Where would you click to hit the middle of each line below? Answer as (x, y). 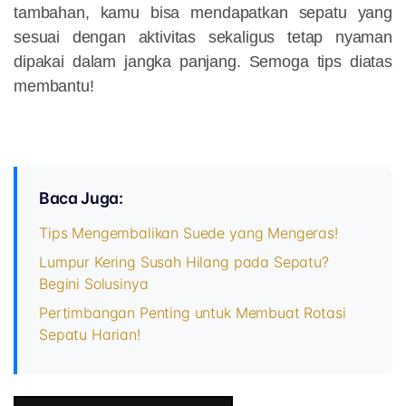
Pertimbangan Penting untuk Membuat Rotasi (193, 313)
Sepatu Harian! (90, 335)
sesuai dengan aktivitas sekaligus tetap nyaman (203, 38)
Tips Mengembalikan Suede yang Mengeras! (188, 233)
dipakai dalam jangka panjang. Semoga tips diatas (203, 62)
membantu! (54, 87)
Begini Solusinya (94, 284)
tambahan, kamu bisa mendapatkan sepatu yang (203, 13)
